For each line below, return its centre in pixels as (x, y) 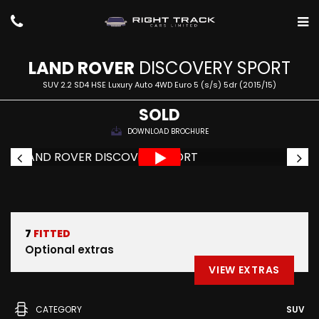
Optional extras (69, 250)
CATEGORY (59, 309)
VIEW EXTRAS (244, 270)
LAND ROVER (82, 68)
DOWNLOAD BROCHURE (168, 131)
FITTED (51, 234)
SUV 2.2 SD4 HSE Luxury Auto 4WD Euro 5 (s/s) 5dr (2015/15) (159, 85)
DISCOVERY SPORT (213, 68)
